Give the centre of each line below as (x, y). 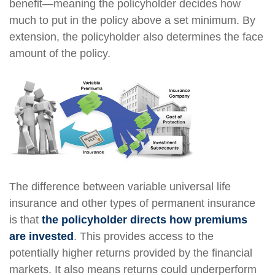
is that (25, 219)
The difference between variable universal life (120, 186)
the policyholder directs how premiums (145, 219)
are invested (41, 236)
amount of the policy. (60, 53)
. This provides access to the (144, 236)
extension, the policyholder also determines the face (136, 37)
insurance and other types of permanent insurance (132, 203)
